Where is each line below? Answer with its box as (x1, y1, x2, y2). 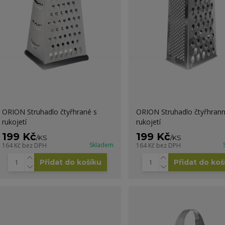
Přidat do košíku (40, 157, 102, 167)
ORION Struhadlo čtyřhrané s (2, 106, 97, 117)
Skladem (89, 140, 114, 149)
